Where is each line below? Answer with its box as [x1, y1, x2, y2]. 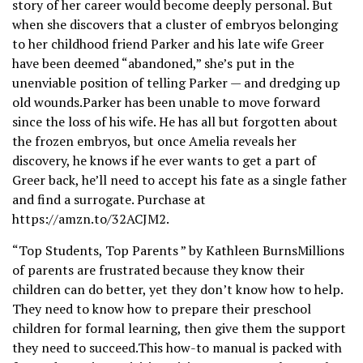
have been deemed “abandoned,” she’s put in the [12, 54, 294, 73]
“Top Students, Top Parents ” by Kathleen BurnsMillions [12, 241, 344, 260]
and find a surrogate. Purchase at [12, 190, 206, 209]
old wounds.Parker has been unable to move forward [12, 93, 320, 112]
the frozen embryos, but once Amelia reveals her [12, 132, 297, 151]
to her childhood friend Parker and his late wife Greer [12, 35, 324, 53]
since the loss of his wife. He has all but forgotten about [12, 113, 338, 131]
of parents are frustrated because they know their [12, 261, 305, 280]
